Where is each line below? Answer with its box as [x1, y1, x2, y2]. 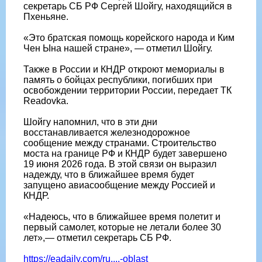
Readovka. [23, 95, 68, 106]
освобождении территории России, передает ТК [23, 85, 232, 95]
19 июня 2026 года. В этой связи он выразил [23, 158, 216, 169]
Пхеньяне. [23, 11, 68, 22]
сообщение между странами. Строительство [23, 137, 216, 148]
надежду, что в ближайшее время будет [23, 169, 194, 180]
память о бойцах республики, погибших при [23, 74, 212, 85]
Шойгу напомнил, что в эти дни [23, 116, 157, 127]
